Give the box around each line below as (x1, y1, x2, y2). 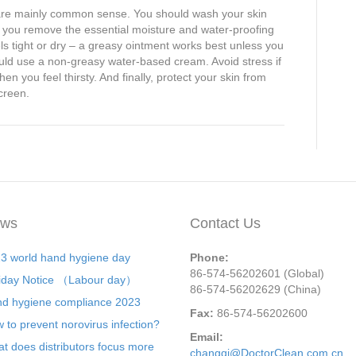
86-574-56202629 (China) (190, 283, 321, 296)
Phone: (190, 251, 229, 264)
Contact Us (190, 215, 261, 231)
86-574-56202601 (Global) (190, 267, 324, 280)
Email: (190, 331, 223, 343)
